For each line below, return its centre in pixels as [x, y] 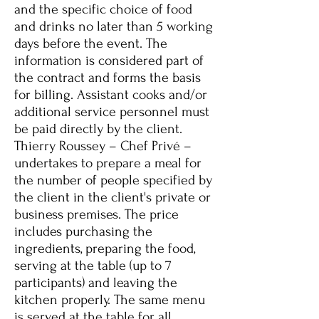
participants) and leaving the [96, 283]
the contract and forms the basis [108, 78]
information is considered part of [109, 61]
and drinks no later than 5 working [114, 26]
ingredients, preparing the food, [105, 249]
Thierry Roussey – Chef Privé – [103, 146]
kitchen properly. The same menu [110, 300]
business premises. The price [96, 214]
